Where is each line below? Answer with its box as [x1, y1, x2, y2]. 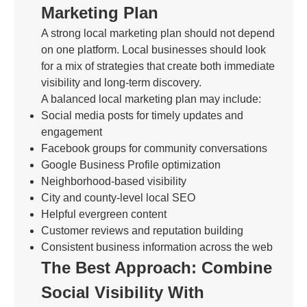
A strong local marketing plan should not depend [41, 27, 275, 39]
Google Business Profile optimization [41, 159, 221, 171]
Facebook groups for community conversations [41, 143, 267, 154]
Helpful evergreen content [41, 208, 167, 220]
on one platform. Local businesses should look [41, 44, 266, 56]
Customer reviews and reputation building [41, 225, 243, 236]
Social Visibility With [41, 283, 204, 302]
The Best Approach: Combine [41, 258, 272, 277]
